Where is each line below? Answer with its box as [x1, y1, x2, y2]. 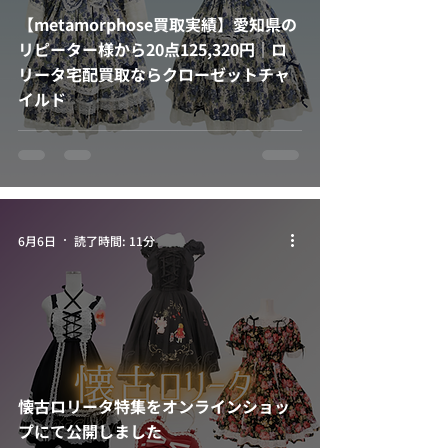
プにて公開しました [18, 419, 162, 443]
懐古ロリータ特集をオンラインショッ [18, 394, 290, 418]
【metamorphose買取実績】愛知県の [18, 12, 297, 36]
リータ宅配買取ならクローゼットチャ [18, 62, 290, 86]
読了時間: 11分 [74, 231, 155, 249]
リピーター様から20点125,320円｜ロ [18, 37, 287, 61]
